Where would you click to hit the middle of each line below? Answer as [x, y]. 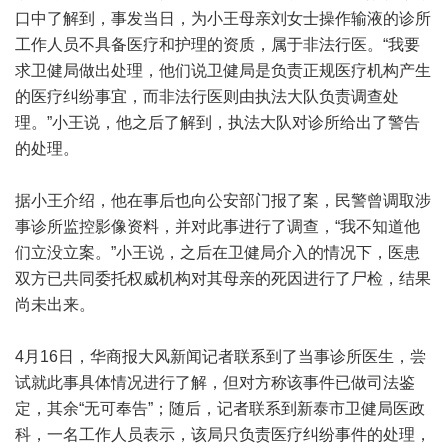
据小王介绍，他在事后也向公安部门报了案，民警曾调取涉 [223, 200]
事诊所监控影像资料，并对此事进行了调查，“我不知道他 [217, 226]
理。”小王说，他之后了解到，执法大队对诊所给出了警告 [217, 122]
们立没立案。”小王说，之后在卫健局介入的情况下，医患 [217, 252]
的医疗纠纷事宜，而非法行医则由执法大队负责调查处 [207, 96]
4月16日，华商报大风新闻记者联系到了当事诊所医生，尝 [220, 356]
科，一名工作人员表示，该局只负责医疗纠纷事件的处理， [223, 434]
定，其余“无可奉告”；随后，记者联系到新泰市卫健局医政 [220, 408]
